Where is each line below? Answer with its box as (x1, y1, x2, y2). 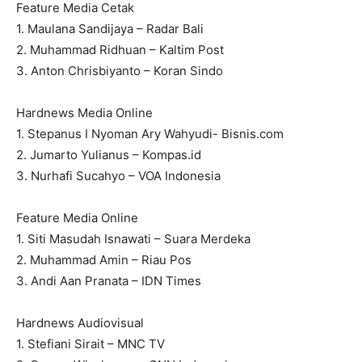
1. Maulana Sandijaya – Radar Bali (16, 21, 204, 36)
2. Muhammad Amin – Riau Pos (16, 252, 192, 267)
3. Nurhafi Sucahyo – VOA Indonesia (16, 168, 221, 183)
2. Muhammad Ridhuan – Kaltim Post (16, 42, 224, 57)
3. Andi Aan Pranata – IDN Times (16, 273, 201, 288)
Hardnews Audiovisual (16, 315, 144, 330)
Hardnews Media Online (16, 105, 153, 120)
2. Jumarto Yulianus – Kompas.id (16, 147, 201, 162)
